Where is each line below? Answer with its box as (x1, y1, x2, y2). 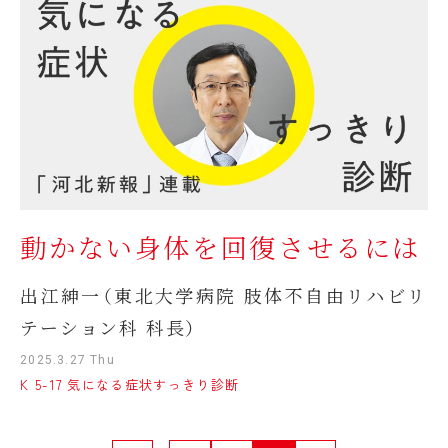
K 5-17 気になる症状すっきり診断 (20, 375, 240, 395)
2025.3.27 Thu (20, 353, 115, 368)
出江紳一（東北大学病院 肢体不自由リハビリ (20, 282, 427, 309)
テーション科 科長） (20, 314, 198, 341)
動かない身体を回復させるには (20, 228, 422, 267)
